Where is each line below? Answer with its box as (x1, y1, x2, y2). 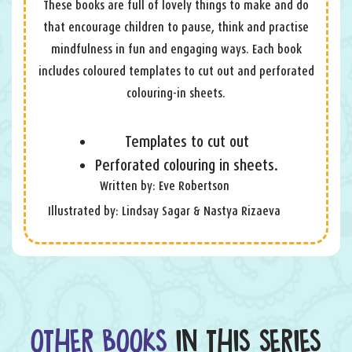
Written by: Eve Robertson (99, 178, 229, 193)
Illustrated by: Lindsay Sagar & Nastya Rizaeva (48, 203, 280, 218)
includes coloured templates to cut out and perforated (38, 63, 314, 79)
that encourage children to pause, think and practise (43, 19, 309, 35)
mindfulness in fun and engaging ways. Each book (50, 41, 302, 57)
